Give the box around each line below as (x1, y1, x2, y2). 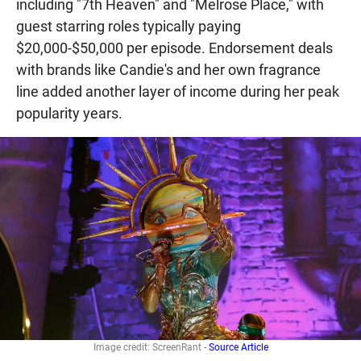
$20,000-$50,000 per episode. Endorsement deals (16, 39, 333, 56)
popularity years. (16, 104, 122, 122)
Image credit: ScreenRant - (93, 341, 209, 353)
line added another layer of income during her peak (16, 82, 339, 100)
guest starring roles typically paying (16, 17, 241, 35)
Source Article (208, 341, 268, 353)
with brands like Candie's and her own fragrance (16, 60, 321, 78)
